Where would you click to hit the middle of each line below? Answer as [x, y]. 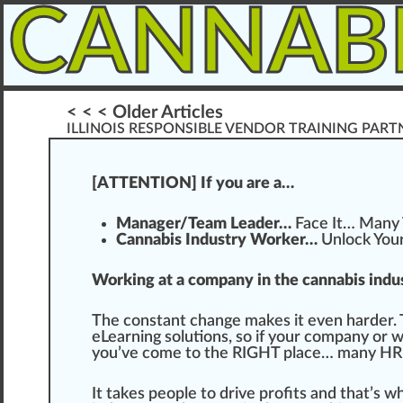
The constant [141, 322]
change [215, 322]
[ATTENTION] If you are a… [193, 184]
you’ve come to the [162, 354]
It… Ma [355, 224]
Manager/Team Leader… [206, 224]
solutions [197, 338]
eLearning [128, 338]
